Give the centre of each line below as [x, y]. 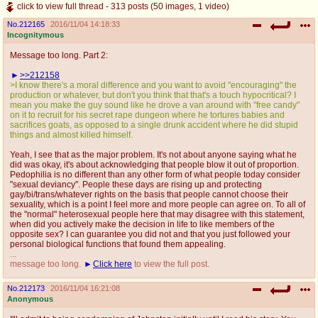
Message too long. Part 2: [59, 55]
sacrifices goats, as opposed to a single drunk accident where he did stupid [154, 125]
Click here [113, 264]
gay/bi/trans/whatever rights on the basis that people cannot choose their [149, 194]
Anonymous [30, 298]
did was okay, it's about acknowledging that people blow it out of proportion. [154, 164]
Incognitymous [35, 34]
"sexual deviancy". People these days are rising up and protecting [136, 184]
